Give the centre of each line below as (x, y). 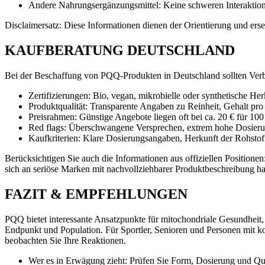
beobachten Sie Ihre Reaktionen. (65, 240)
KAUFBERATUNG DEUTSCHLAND (120, 50)
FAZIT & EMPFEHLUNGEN (96, 194)
